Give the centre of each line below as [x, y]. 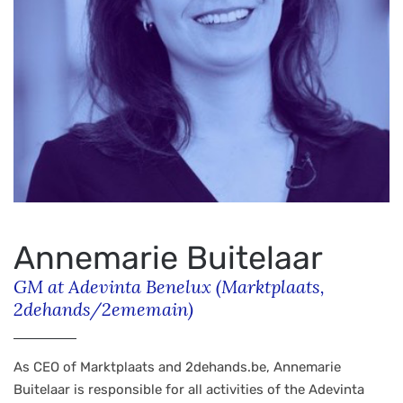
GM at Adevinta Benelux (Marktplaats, [169, 287]
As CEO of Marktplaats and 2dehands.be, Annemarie [177, 367]
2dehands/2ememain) [103, 309]
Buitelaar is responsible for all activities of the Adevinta [189, 390]
